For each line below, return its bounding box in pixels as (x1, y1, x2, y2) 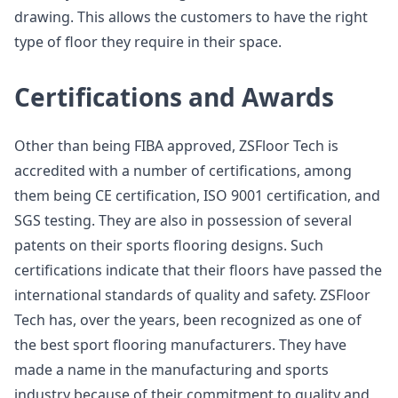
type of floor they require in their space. (14, 32, 282, 52)
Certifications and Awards (14, 80, 334, 114)
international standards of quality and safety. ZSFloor (14, 285, 370, 305)
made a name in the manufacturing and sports (14, 360, 329, 379)
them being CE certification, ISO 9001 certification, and (14, 186, 380, 205)
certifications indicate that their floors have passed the (14, 260, 382, 280)
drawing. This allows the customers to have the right (14, 7, 368, 27)
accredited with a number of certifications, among (14, 161, 352, 180)
